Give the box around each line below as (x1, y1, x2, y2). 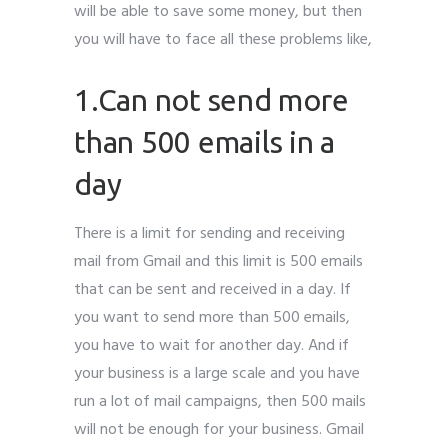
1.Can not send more (74, 82, 349, 117)
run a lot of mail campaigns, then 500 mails (74, 388, 366, 415)
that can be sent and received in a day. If (74, 276, 351, 303)
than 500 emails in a (74, 124, 336, 159)
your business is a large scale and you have (74, 360, 360, 387)
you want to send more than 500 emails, (74, 304, 350, 331)
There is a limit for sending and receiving (74, 220, 345, 247)
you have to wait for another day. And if (74, 332, 349, 359)
